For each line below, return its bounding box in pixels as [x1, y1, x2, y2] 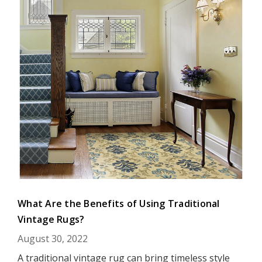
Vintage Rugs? [18, 213, 85, 226]
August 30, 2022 [18, 232, 88, 246]
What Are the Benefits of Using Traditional [18, 197, 220, 211]
